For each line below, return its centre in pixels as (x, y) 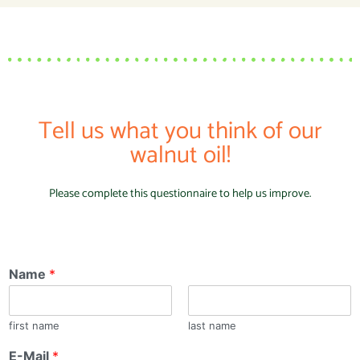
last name (212, 326)
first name (34, 326)
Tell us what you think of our (180, 132)
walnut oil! (180, 156)
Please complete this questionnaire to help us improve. (180, 194)
